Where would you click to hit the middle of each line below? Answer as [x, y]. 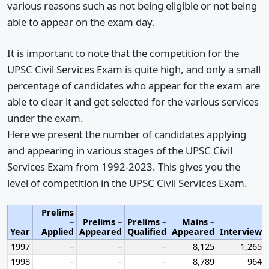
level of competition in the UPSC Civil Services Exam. [127, 183]
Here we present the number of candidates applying [127, 134]
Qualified [147, 231]
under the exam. [45, 118]
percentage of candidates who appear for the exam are [134, 86]
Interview [241, 231]
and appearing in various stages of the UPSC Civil [120, 151]
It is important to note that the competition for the [123, 53]
